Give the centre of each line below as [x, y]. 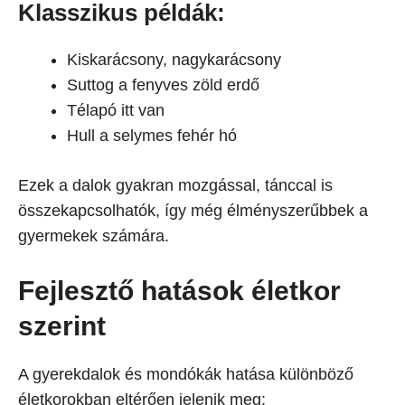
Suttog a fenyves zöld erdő [163, 85]
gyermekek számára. [94, 236]
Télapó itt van [116, 110]
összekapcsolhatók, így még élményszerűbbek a [193, 211]
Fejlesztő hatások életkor [179, 291]
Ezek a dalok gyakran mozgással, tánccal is [175, 185]
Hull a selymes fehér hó [152, 136]
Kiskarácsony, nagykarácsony [174, 60]
